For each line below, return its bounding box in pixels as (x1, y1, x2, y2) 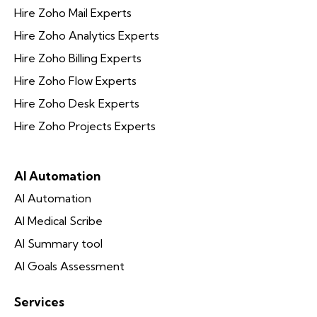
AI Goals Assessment (14, 258, 125, 273)
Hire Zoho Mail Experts (14, 5, 132, 20)
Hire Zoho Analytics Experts (14, 28, 159, 42)
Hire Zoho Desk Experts (14, 96, 139, 110)
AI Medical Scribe (14, 213, 103, 228)
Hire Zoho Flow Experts (14, 73, 137, 88)
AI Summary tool (14, 236, 103, 250)
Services (14, 294, 64, 310)
